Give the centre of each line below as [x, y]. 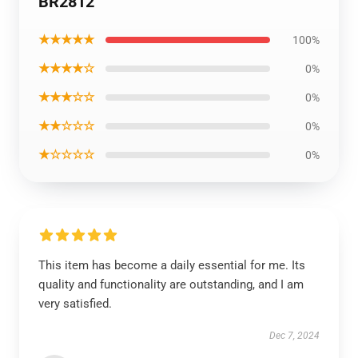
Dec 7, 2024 [294, 336]
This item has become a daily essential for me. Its [172, 265]
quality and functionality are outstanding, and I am [171, 284]
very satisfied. [75, 304]
